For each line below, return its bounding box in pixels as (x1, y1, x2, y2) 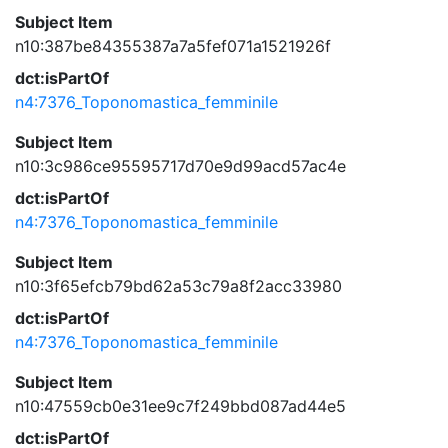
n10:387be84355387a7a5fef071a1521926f (15, 36, 331, 56)
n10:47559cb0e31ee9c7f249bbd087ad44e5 (15, 396, 346, 416)
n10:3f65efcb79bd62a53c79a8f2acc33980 (15, 276, 342, 296)
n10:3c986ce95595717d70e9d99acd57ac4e (15, 156, 346, 176)
